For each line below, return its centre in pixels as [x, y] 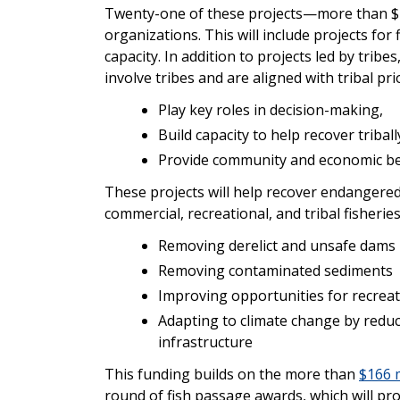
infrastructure [207, 342]
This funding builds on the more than [232, 375]
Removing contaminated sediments [277, 271]
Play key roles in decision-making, [272, 110]
